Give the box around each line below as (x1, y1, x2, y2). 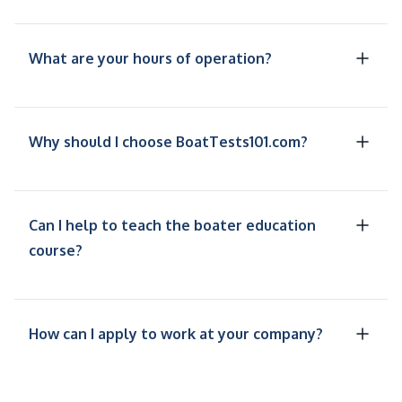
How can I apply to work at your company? (29, 325, 323, 344)
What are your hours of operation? (29, 49, 272, 68)
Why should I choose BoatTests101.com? (29, 133, 308, 152)
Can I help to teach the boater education (29, 216, 316, 235)
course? (29, 241, 83, 260)
